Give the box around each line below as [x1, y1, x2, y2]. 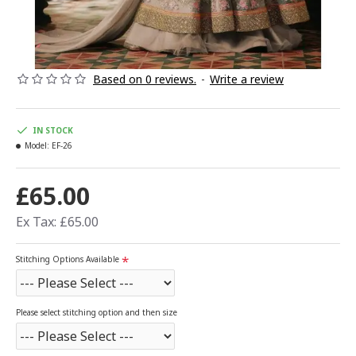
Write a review [210, 72, 284, 87]
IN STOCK [33, 124, 73, 136]
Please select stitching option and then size [16, 307, 177, 318]
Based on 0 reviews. [93, 72, 196, 87]
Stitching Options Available [16, 253, 119, 265]
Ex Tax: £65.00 [16, 213, 99, 230]
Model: [25, 140, 49, 151]
